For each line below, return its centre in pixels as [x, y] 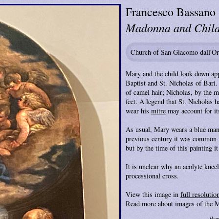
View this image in [153, 194]
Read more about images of [165, 203]
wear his [138, 110]
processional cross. [152, 175]
